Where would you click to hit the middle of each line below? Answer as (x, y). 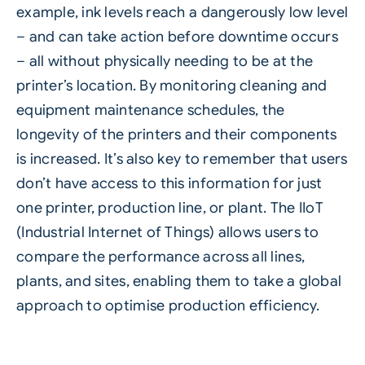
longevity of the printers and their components (176, 135)
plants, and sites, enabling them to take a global (179, 281)
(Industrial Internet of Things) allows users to (167, 233)
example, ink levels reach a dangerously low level (182, 13)
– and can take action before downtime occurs (177, 37)
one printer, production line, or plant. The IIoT (169, 208)
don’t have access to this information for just (169, 184)
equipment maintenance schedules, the (150, 110)
